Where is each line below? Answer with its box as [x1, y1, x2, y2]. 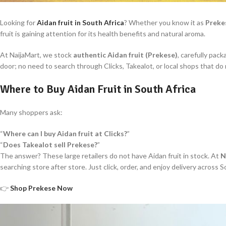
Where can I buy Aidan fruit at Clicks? [3, 129, 127, 138]
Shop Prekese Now [10, 183, 73, 192]
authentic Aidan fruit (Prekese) [73, 50, 178, 59]
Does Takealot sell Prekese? [3, 140, 97, 149]
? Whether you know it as [124, 18, 205, 27]
